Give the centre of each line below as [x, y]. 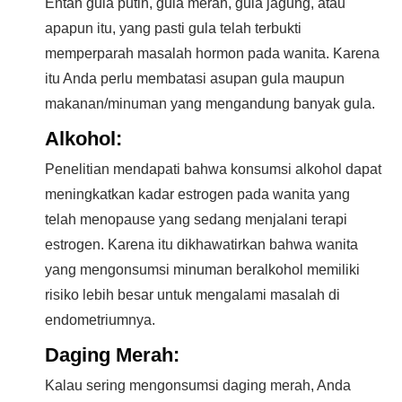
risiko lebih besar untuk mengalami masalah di [192, 295]
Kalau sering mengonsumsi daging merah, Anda [198, 386]
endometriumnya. [100, 320]
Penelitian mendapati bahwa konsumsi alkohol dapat [213, 170]
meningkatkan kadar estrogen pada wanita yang [197, 195]
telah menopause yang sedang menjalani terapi [196, 220]
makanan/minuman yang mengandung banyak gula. [210, 104]
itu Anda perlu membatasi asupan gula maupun [195, 79]
